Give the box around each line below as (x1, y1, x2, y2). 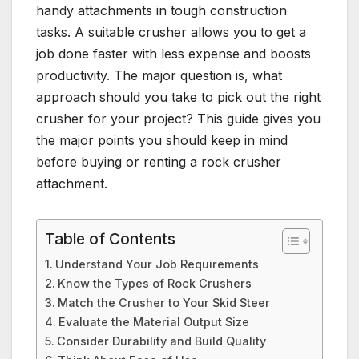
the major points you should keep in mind (36, 131, 288, 148)
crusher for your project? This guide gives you (36, 110, 321, 127)
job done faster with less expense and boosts (36, 45, 311, 62)
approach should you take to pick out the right (36, 88, 321, 105)
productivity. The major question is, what (36, 67, 282, 83)
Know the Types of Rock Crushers (57, 276, 252, 290)
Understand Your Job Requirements (54, 256, 259, 271)
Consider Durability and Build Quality (56, 333, 266, 348)
